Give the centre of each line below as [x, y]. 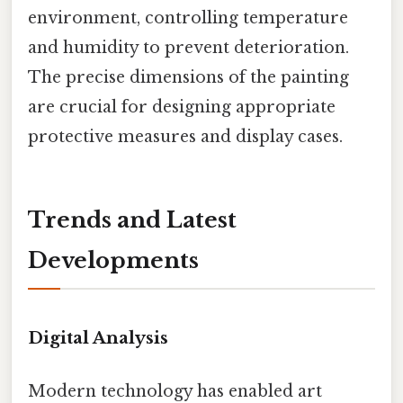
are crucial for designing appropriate [182, 107]
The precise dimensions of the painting [188, 78]
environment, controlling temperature [188, 18]
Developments [113, 260]
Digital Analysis [98, 337]
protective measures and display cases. [185, 137]
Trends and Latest [132, 219]
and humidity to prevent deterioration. [188, 48]
